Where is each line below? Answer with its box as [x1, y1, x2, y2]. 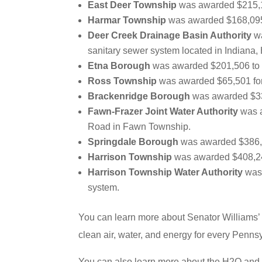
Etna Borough [88, 61, 151, 71]
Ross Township [88, 76, 157, 86]
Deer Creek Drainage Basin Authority [88, 30, 252, 40]
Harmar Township [88, 15, 167, 25]
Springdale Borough [88, 137, 179, 147]
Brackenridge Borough [88, 91, 191, 101]
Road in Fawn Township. [88, 122, 191, 132]
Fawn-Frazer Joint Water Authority [88, 106, 239, 116]
